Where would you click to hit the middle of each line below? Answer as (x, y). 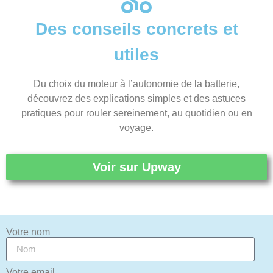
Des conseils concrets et (136, 29)
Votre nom (28, 232)
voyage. (136, 127)
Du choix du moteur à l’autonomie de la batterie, (136, 83)
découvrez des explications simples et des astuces (136, 98)
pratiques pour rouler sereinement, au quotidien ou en (136, 113)
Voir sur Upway (136, 167)
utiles (136, 55)
